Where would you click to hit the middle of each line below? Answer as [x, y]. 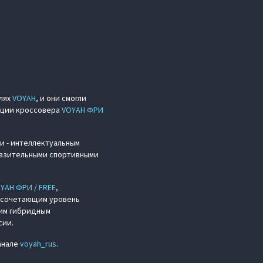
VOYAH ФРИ [82, 110]
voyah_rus [38, 244]
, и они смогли [61, 98]
